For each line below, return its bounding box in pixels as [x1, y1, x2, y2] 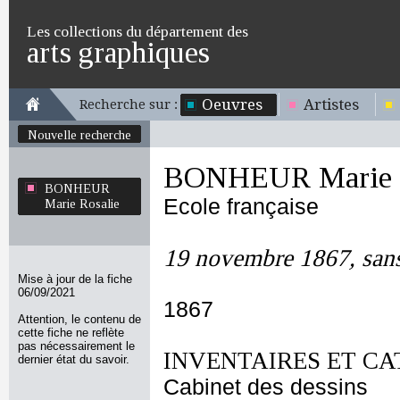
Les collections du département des [27, 22, 248, 40]
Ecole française [163, 195, 319, 219]
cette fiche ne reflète [18, 326, 124, 339]
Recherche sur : [79, 97, 178, 112]
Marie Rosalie [45, 196, 120, 211]
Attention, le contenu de [18, 312, 141, 326]
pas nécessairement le [18, 339, 135, 353]
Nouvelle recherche [28, 128, 131, 142]
